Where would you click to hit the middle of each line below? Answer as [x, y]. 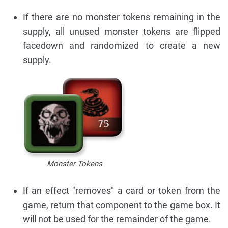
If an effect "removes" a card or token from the [122, 190]
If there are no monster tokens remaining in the [122, 17]
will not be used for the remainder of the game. [117, 219]
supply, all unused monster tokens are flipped [122, 31]
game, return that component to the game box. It [122, 205]
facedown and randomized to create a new [122, 45]
